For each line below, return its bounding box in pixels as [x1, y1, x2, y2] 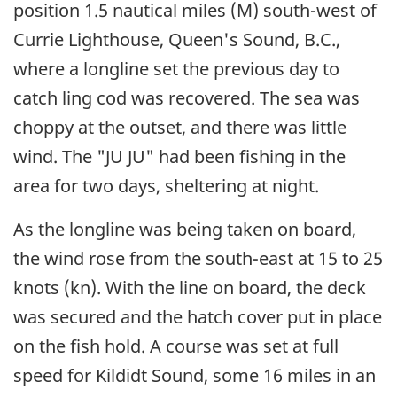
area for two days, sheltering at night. [13, 173, 319, 198]
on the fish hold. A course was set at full [13, 333, 339, 358]
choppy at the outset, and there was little [13, 114, 346, 139]
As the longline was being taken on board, [13, 216, 356, 241]
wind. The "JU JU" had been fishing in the [13, 144, 346, 168]
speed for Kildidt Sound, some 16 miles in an [13, 362, 376, 387]
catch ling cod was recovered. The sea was [13, 85, 360, 110]
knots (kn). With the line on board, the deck [13, 275, 366, 300]
